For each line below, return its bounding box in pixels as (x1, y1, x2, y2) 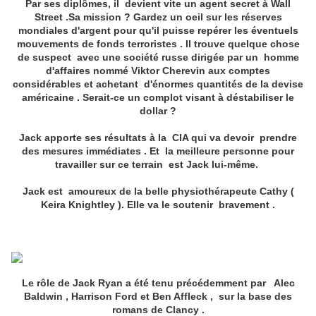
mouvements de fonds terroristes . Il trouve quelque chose (16, 38, 300, 50)
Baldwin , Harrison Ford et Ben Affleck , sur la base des (24, 291, 292, 303)
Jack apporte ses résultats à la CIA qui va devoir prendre (19, 132, 297, 144)
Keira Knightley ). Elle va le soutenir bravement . (41, 199, 275, 211)
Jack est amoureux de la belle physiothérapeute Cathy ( (22, 186, 294, 197)
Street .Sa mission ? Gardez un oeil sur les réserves (34, 11, 282, 23)
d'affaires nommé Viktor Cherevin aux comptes (46, 65, 270, 77)
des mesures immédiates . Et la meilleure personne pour (22, 145, 294, 157)
